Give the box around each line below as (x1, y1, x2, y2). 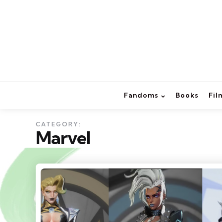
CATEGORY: (36, 120, 81, 128)
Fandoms (124, 91, 159, 100)
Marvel (36, 126, 90, 149)
